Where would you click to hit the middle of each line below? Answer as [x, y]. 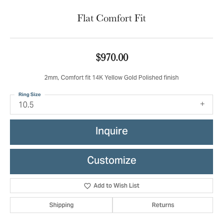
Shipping [61, 205]
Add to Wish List [117, 186]
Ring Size [30, 94]
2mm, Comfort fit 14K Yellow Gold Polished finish [111, 78]
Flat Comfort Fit [111, 18]
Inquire [111, 132]
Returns [163, 205]
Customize [111, 161]
